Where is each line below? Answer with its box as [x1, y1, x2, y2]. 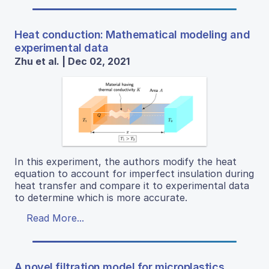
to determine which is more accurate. [14, 192, 187, 204]
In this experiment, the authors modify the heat [14, 156, 237, 168]
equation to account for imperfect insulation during [14, 168, 254, 180]
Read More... [26, 212, 84, 225]
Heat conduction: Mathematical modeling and [14, 28, 250, 41]
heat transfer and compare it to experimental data [14, 180, 249, 192]
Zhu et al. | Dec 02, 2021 [14, 55, 130, 68]
